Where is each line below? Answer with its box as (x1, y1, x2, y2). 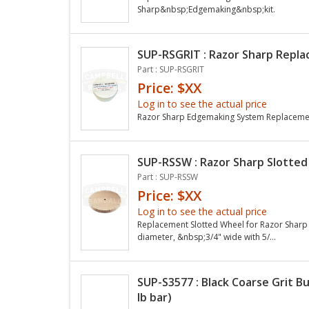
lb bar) (137, 289, 172, 305)
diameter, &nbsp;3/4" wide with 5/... (137, 230, 276, 243)
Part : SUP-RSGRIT (137, 63, 204, 75)
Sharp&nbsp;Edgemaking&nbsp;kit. (137, 3, 275, 15)
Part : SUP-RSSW (137, 170, 198, 183)
